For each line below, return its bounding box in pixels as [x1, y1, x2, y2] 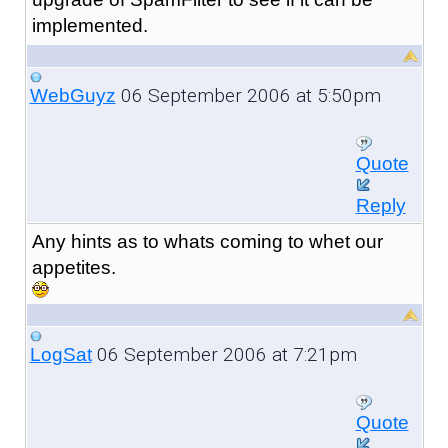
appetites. [31, 256, 116, 278]
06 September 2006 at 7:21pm [91, 342, 357, 366]
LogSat [29, 343, 92, 365]
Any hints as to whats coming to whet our [31, 230, 383, 252]
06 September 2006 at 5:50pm [115, 83, 381, 107]
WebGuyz [29, 84, 116, 106]
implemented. [31, 14, 148, 36]
